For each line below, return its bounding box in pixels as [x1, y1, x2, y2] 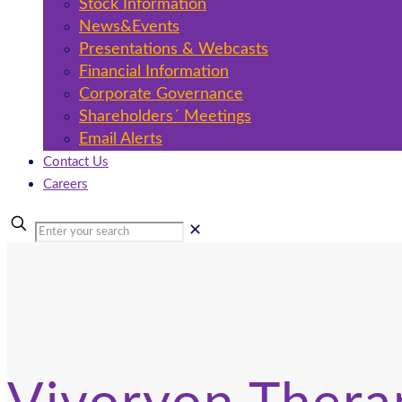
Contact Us [43, 155, 109, 169]
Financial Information [79, 64, 229, 80]
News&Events [79, 19, 179, 35]
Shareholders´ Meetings [79, 109, 251, 125]
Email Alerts [79, 131, 162, 147]
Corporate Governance [79, 86, 243, 102]
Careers [43, 178, 88, 191]
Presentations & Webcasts [79, 41, 268, 57]
